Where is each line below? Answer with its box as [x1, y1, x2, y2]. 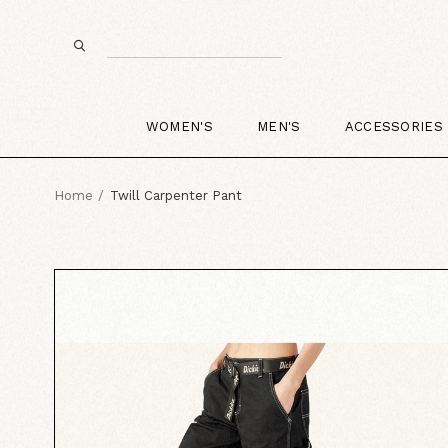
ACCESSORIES [344, 118, 444, 134]
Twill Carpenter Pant [109, 187, 242, 203]
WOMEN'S [145, 118, 213, 134]
